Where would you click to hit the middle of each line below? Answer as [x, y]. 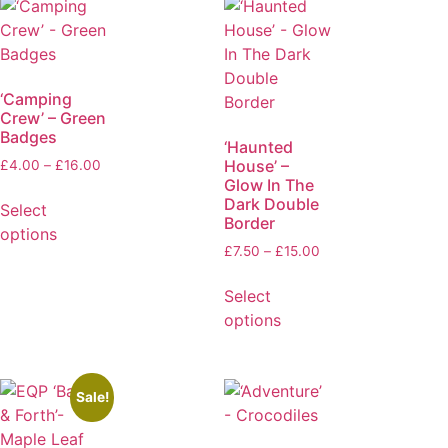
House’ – [256, 165]
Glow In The [269, 184]
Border [249, 222]
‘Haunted [258, 146]
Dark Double [271, 203]
